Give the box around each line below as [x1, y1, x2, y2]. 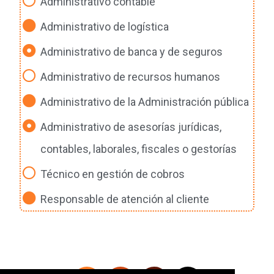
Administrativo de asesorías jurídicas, [40, 120, 221, 133]
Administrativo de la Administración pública [40, 95, 249, 108]
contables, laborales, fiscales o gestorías [40, 143, 237, 155]
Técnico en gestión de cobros [40, 168, 185, 180]
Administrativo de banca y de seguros [40, 45, 223, 58]
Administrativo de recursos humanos [40, 70, 220, 83]
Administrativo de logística [40, 20, 169, 33]
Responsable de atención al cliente [40, 193, 209, 206]
